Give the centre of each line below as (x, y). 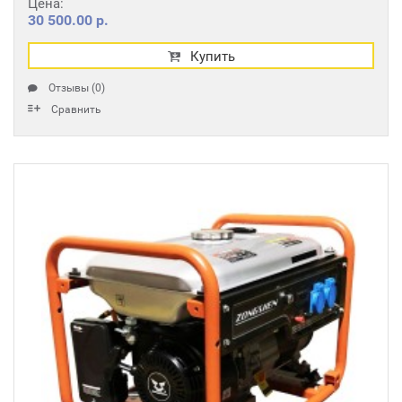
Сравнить (76, 109)
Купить (212, 57)
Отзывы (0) (77, 88)
